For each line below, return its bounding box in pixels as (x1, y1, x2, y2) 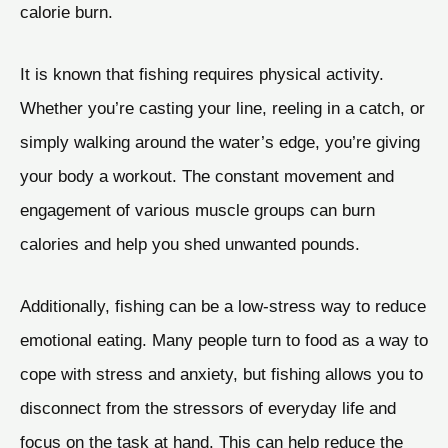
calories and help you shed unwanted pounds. (20, 233, 360, 254)
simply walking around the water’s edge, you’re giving (20, 131, 420, 152)
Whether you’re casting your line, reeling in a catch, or (20, 97, 425, 118)
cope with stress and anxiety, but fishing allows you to (20, 363, 423, 384)
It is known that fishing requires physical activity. (20, 63, 384, 84)
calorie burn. (20, 2, 113, 23)
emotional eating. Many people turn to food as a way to (20, 329, 428, 350)
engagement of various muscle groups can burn (20, 199, 375, 220)
